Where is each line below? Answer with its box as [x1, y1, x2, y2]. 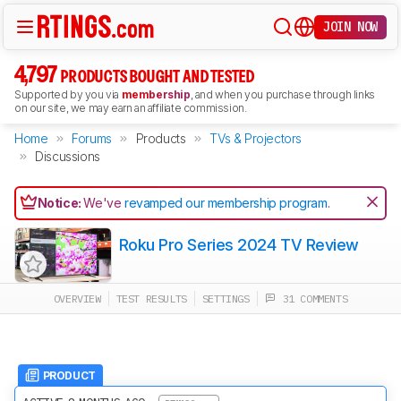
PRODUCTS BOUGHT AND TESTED [61, 70, 254, 85]
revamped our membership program [124, 195, 328, 210]
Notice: [37, 195, 84, 210]
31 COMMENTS [275, 292, 348, 305]
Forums [72, 131, 112, 146]
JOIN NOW [323, 18, 378, 35]
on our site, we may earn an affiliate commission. [14, 101, 247, 115]
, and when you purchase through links [190, 88, 375, 101]
